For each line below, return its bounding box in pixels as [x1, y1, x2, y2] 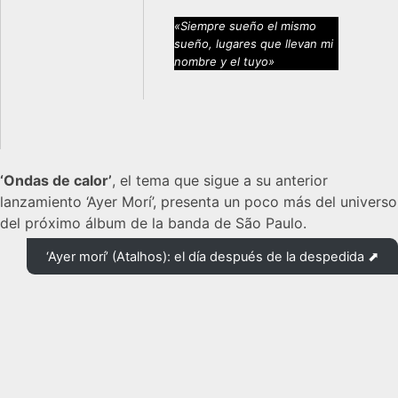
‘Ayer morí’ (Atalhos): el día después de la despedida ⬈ [45, 248, 379, 265]
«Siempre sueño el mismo [173, 18, 316, 33]
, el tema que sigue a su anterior [112, 171, 328, 189]
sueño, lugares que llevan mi [173, 36, 333, 51]
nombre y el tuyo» [173, 53, 275, 68]
